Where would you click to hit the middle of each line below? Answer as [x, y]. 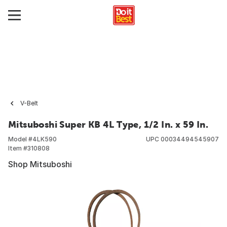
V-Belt [29, 103]
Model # [20, 139]
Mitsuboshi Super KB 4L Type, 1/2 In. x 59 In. [108, 124]
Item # [18, 148]
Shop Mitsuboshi [40, 164]
